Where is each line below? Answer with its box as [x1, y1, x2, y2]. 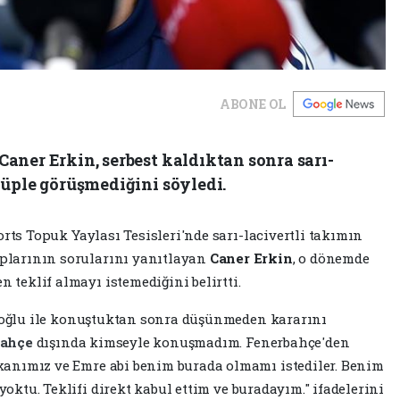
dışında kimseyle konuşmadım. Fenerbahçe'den [36, 333, 350, 352]
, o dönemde [292, 249, 370, 268]
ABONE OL [219, 96, 287, 113]
